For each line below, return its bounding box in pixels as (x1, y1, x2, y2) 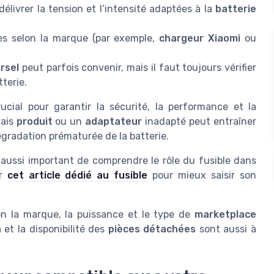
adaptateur (85, 115, 143, 127)
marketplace (194, 208, 257, 220)
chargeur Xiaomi (159, 32, 241, 44)
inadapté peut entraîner (142, 115, 257, 127)
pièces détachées (108, 223, 196, 235)
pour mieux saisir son (147, 169, 257, 181)
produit (16, 115, 53, 127)
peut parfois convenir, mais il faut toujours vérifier (19, 61, 257, 73)
